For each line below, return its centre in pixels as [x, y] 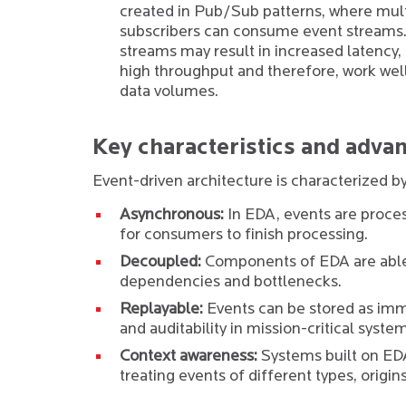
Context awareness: [188, 357]
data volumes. [169, 92]
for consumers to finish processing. [244, 235]
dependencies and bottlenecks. [231, 282]
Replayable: [161, 309]
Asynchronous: [172, 215]
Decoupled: [160, 262]
